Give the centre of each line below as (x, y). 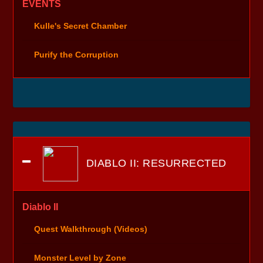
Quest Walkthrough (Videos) (91, 229)
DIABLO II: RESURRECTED (155, 163)
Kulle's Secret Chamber (81, 26)
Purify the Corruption (77, 55)
